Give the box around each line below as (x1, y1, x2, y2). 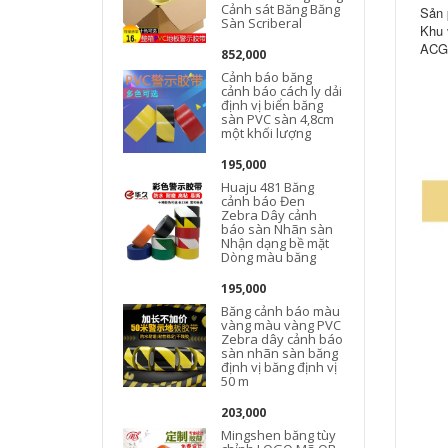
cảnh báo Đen (221, 192, 306, 210)
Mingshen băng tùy (221, 426, 337, 444)
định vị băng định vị (221, 358, 338, 376)
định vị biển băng (221, 96, 324, 114)
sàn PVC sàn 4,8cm (221, 110, 335, 128)
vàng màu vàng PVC (221, 316, 342, 334)
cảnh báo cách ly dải (221, 82, 343, 100)
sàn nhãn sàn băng (221, 344, 339, 362)
